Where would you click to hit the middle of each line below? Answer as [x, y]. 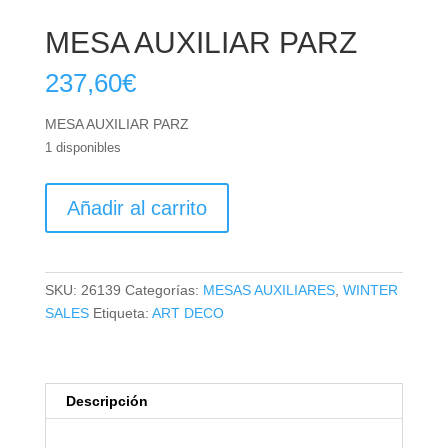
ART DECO [187, 312]
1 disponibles [82, 147]
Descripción [106, 400]
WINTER [370, 289]
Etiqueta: [122, 312]
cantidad [70, 261]
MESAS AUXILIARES [268, 289]
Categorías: [163, 289]
